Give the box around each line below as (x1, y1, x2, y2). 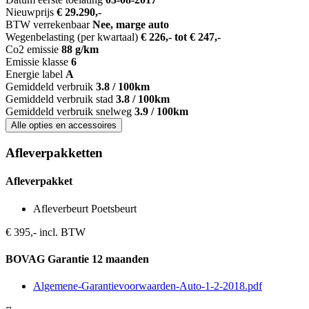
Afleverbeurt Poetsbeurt (33, 202, 137, 215)
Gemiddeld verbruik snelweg (6, 106, 132, 118)
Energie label (6, 68, 63, 81)
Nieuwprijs (6, 6, 54, 19)
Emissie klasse (6, 56, 68, 68)
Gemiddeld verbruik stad (6, 93, 113, 106)
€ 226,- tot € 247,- (141, 31, 221, 43)
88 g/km (61, 43, 99, 56)
